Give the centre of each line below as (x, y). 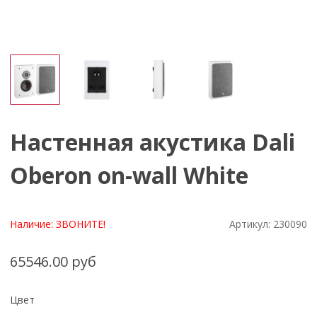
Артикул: (251, 224)
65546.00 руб (53, 262)
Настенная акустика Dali (153, 142)
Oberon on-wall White (129, 175)
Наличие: (33, 224)
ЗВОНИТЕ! (81, 224)
